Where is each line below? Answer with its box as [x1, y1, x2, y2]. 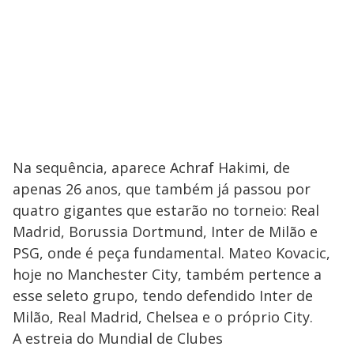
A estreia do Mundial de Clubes [13, 328, 223, 348]
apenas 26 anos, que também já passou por [13, 179, 311, 198]
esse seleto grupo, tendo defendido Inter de [13, 285, 313, 305]
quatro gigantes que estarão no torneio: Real [13, 200, 319, 220]
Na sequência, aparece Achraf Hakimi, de [13, 157, 290, 177]
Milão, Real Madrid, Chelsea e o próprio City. [13, 307, 313, 326]
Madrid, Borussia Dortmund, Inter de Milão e [13, 221, 318, 241]
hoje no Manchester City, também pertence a [13, 264, 322, 284]
